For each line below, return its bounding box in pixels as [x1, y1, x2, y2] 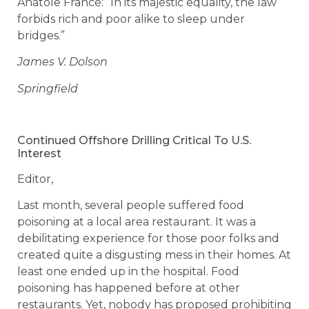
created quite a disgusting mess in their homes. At [17, 248, 291, 261]
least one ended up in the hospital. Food [17, 264, 239, 278]
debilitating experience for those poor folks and [17, 231, 279, 245]
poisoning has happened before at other [17, 281, 240, 295]
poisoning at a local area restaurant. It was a [17, 215, 256, 228]
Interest [17, 146, 61, 160]
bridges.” [17, 29, 65, 43]
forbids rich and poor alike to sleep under [17, 12, 245, 26]
